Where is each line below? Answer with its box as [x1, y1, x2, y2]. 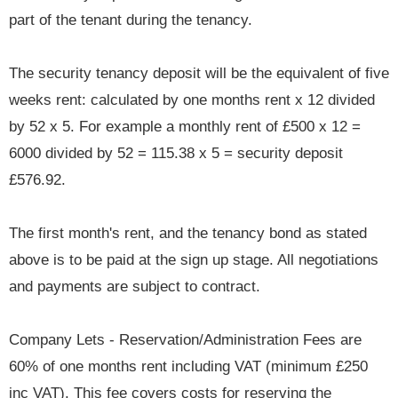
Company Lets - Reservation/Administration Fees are [9, 331, 362, 349]
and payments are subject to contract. [9, 278, 260, 296]
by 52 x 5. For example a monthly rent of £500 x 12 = [9, 118, 361, 136]
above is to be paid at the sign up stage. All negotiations [9, 251, 378, 269]
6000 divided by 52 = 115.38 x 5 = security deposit [9, 145, 343, 163]
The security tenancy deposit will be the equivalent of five [9, 65, 389, 83]
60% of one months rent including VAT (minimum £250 [9, 358, 368, 376]
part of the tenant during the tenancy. [9, 12, 252, 29]
